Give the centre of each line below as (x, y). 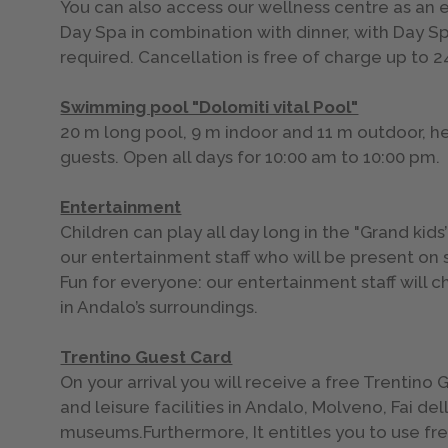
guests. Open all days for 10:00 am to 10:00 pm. (252, 157)
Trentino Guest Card (146, 357)
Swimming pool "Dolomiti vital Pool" (209, 107)
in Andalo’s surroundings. (159, 307)
